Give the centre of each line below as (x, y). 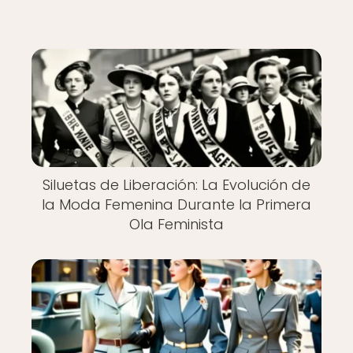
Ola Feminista (176, 224)
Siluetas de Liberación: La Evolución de (176, 185)
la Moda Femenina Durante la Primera (176, 204)
